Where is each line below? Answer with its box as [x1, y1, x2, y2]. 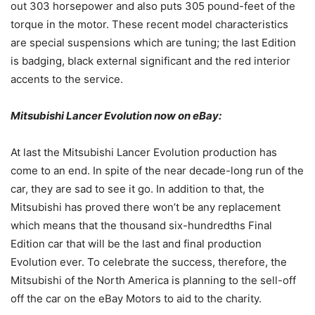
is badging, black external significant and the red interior [11, 54, 290, 68]
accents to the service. [11, 72, 123, 86]
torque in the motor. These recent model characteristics [11, 18, 288, 32]
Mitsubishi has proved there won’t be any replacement [11, 200, 281, 214]
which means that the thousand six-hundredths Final [11, 219, 272, 233]
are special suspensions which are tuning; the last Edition [11, 36, 296, 50]
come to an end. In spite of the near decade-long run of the [11, 164, 304, 178]
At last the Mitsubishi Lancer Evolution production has [11, 146, 277, 160]
